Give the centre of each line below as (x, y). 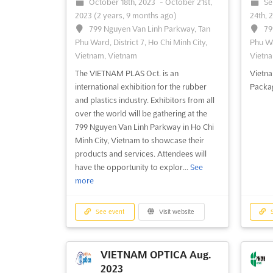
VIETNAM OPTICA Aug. (155, 255)
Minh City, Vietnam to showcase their (139, 140)
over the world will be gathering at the (141, 114)
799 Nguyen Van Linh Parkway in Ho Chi (144, 127)
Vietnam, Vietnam (106, 56)
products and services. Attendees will (140, 154)
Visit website (176, 212)
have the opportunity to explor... (132, 167)
